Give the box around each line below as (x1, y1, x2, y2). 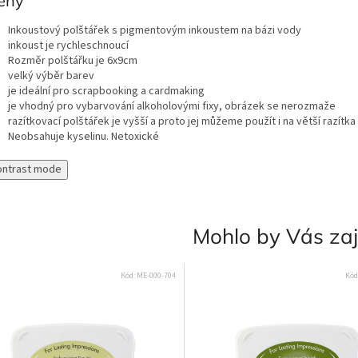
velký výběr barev (8, 67, 94, 84)
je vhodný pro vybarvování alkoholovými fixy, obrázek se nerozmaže (8, 97, 336, 114)
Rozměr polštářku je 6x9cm (8, 52, 137, 69)
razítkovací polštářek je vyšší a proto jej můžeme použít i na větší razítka (8, 113, 356, 129)
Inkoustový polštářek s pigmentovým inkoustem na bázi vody (8, 22, 301, 38)
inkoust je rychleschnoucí (8, 37, 129, 54)
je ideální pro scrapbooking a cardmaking (8, 82, 205, 99)
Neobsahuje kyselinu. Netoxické (8, 128, 159, 145)
